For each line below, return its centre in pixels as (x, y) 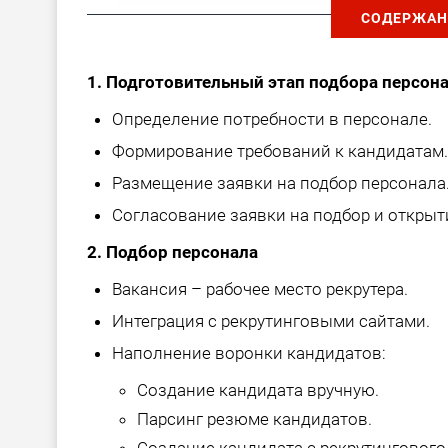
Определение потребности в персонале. (272, 119)
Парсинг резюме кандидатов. (254, 419)
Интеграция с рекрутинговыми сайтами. (271, 321)
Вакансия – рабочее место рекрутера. (260, 289)
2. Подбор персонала (172, 252)
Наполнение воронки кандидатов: (249, 353)
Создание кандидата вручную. (258, 390)
